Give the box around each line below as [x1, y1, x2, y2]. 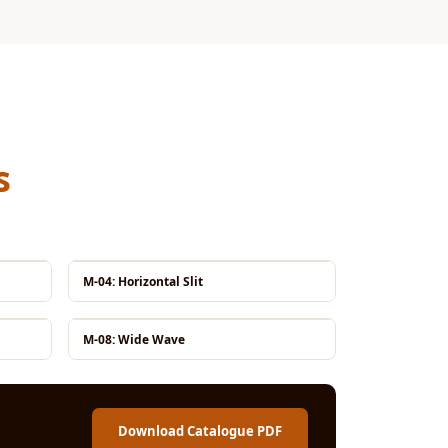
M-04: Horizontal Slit [83, 273, 203, 290]
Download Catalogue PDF [118, 422, 282, 440]
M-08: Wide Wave [83, 331, 185, 348]
